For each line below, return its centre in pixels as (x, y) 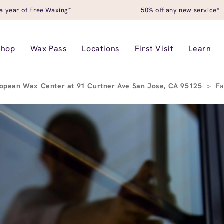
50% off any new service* (180, 10)
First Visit (154, 49)
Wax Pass (49, 49)
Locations (101, 49)
